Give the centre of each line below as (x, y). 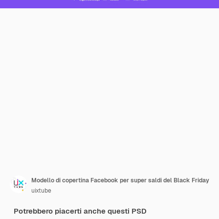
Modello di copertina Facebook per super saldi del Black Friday (120, 181)
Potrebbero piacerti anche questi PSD (80, 211)
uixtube (41, 191)
